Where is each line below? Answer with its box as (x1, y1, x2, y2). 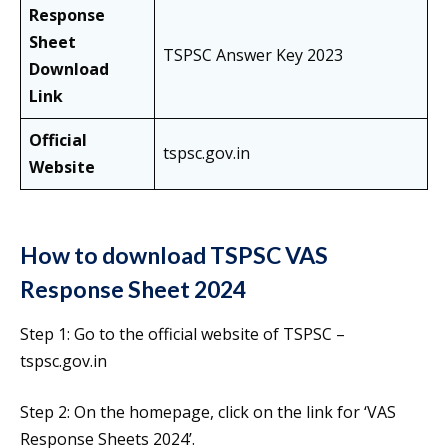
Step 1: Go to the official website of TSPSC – (20, 323, 345, 346)
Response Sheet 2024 (20, 275, 246, 304)
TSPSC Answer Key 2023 (163, 44, 343, 67)
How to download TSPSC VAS (20, 241, 328, 270)
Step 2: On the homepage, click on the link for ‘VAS (20, 401, 396, 424)
